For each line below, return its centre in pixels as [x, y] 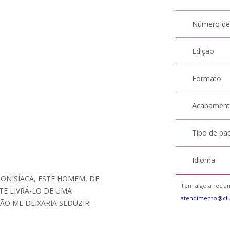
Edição [203, 51]
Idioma [204, 160]
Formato [207, 78]
